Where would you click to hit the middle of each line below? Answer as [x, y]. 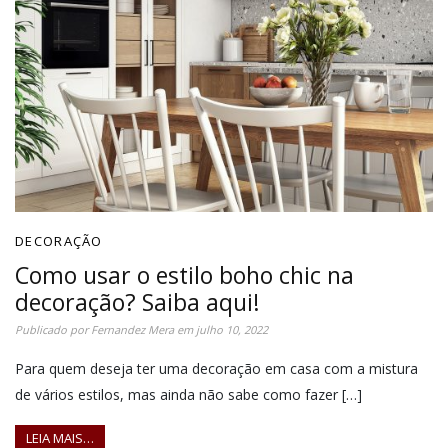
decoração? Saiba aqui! [137, 302]
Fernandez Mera [132, 330]
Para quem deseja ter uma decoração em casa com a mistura [216, 369]
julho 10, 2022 [232, 330]
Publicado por [53, 330]
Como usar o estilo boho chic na [184, 275]
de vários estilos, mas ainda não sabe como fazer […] [188, 395]
